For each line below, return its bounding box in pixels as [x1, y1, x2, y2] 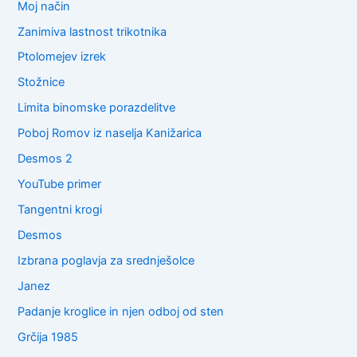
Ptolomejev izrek [18, 49, 107, 65]
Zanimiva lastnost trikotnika [18, 24, 167, 39]
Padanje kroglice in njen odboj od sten [18, 304, 225, 319]
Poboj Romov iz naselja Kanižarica [18, 126, 202, 141]
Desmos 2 [18, 151, 73, 167]
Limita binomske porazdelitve [18, 100, 176, 116]
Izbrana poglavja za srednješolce [18, 253, 195, 268]
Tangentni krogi [18, 202, 103, 218]
